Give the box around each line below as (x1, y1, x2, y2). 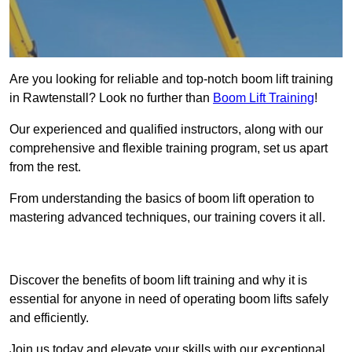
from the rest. (9, 160, 81, 174)
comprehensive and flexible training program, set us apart (9, 141, 328, 156)
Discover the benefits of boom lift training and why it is (9, 273, 307, 288)
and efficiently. (9, 311, 89, 325)
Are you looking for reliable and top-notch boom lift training (9, 72, 333, 86)
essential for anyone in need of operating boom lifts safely (9, 292, 328, 306)
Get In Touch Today (123, 242, 229, 256)
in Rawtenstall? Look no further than (9, 91, 213, 105)
